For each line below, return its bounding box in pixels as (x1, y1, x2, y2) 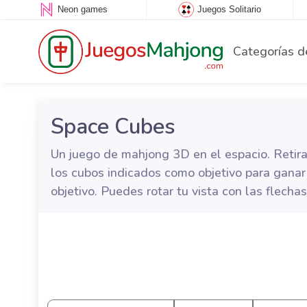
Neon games (57, 4, 108, 15)
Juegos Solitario (197, 4, 261, 15)
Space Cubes (50, 112, 175, 141)
